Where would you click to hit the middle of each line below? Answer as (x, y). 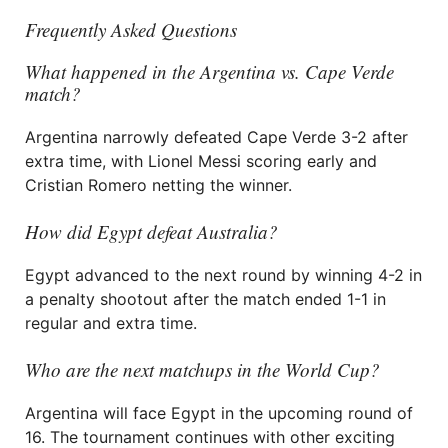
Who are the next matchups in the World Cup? (202, 369)
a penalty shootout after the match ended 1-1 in (205, 299)
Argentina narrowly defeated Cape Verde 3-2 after (216, 137)
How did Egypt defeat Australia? (151, 231)
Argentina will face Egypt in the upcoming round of (219, 413)
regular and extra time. (111, 323)
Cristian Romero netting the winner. (158, 185)
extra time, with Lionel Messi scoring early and (201, 161)
